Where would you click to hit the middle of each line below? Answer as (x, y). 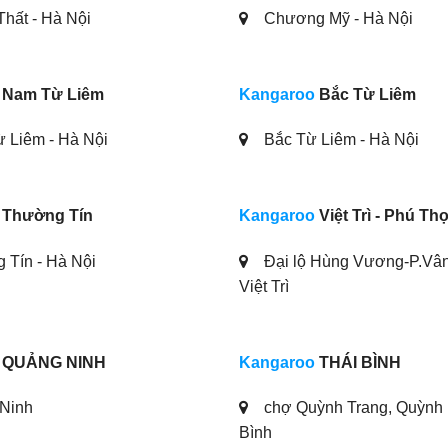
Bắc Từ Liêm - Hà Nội (339, 140)
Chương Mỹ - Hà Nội (336, 18)
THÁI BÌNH (358, 362)
